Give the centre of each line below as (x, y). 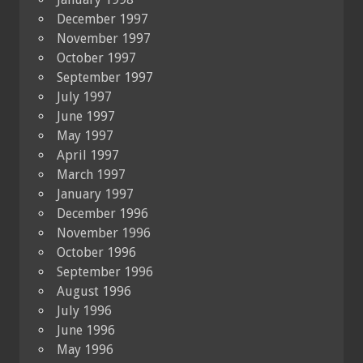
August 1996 (94, 291)
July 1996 (84, 311)
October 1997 (96, 58)
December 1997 (102, 19)
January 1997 (95, 194)
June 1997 (86, 116)
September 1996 (105, 272)
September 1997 (105, 77)
